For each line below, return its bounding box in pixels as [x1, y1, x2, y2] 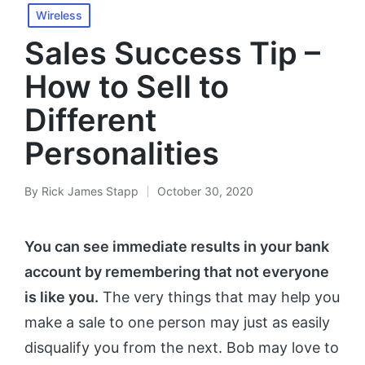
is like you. [24, 288, 99, 306]
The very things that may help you [99, 288, 340, 306]
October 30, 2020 [157, 184, 253, 198]
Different [24, 101, 156, 139]
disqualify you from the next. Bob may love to [24, 339, 339, 356]
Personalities [24, 134, 219, 172]
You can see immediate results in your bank [24, 238, 329, 255]
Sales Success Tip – [24, 34, 320, 72]
